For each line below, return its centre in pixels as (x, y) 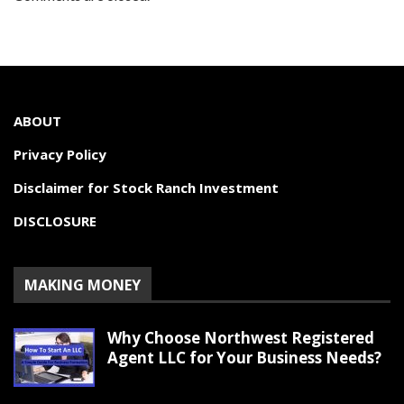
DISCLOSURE (55, 220)
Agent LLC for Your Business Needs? (244, 357)
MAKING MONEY (83, 285)
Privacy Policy (60, 154)
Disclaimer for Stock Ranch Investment (146, 187)
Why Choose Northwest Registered (241, 337)
